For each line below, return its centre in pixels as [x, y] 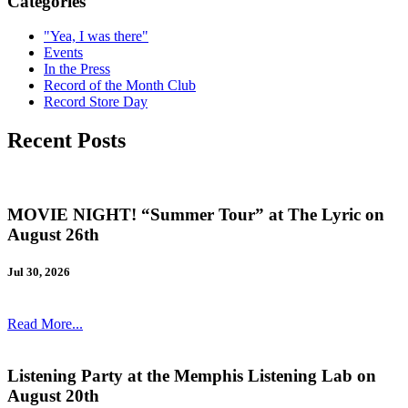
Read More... [45, 324]
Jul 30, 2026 [39, 272]
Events [63, 53]
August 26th [53, 235]
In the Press [77, 69]
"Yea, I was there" [96, 36]
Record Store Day [96, 102]
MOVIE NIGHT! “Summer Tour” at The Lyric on [196, 215]
